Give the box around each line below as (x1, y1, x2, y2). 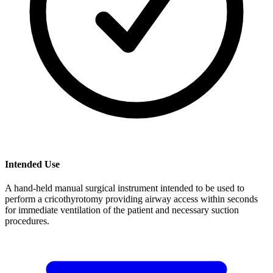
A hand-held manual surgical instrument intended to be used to (5, 182, 244, 193)
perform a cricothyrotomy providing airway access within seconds (5, 193, 258, 204)
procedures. (5, 215, 49, 226)
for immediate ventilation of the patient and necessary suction (5, 204, 239, 215)
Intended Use (5, 158, 60, 169)
